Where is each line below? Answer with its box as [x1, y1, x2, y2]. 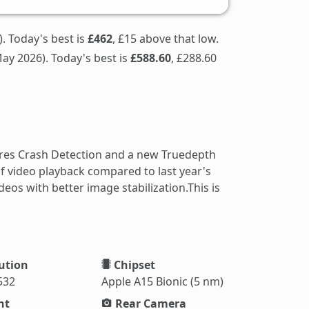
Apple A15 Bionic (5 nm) [101, 273, 224, 289]
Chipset [111, 257, 156, 272]
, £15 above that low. [112, 30, 219, 46]
